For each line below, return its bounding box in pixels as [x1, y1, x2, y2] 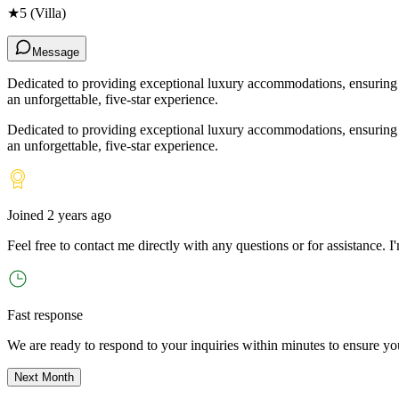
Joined [7, 207, 47, 223]
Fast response [7, 306, 83, 322]
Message [32, 45, 79, 59]
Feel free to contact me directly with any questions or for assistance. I [7, 237, 394, 253]
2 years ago [47, 207, 111, 223]
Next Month [14, 370, 74, 384]
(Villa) [27, 4, 66, 20]
